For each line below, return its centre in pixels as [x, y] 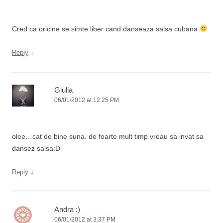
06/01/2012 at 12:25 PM [87, 100]
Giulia [63, 90]
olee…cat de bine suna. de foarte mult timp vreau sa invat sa [108, 136]
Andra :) [67, 209]
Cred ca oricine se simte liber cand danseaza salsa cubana [106, 29]
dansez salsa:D [36, 148]
